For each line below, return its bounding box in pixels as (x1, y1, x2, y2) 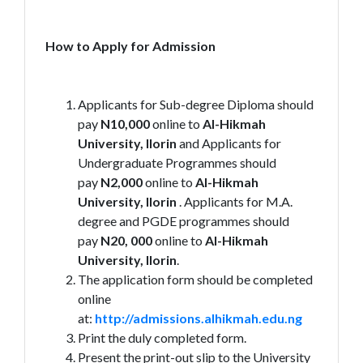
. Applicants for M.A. (176, 194, 293, 209)
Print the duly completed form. (77, 330, 246, 345)
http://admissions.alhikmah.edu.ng (94, 310, 302, 326)
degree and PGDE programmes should (77, 213, 289, 228)
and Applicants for (176, 135, 281, 151)
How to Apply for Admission (45, 38, 216, 53)
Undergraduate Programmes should (77, 155, 276, 170)
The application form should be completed (77, 271, 313, 287)
